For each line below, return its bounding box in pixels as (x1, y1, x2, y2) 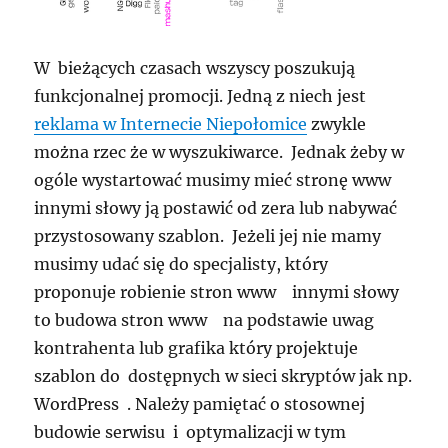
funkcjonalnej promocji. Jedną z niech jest (34, 86, 367, 107)
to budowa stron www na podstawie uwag (34, 310, 375, 331)
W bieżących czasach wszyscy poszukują (34, 58, 356, 79)
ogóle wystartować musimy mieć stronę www (34, 170, 392, 191)
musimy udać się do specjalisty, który (34, 254, 329, 275)
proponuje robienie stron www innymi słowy (34, 282, 400, 303)
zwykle (307, 114, 367, 135)
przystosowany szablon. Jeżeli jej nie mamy (34, 226, 382, 247)
